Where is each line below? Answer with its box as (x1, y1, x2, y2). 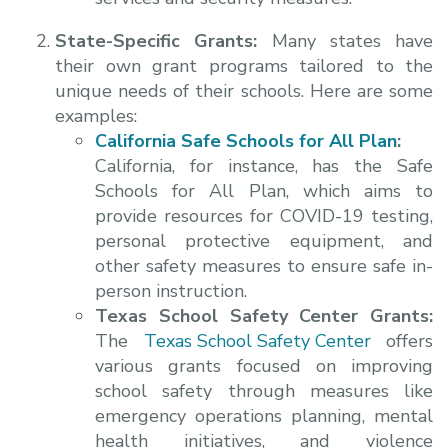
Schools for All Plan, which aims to (95, 178, 433, 203)
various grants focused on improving (95, 353, 433, 378)
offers (370, 328, 433, 353)
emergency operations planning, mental (95, 403, 433, 428)
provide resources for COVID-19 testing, (95, 203, 433, 228)
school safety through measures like (95, 378, 433, 403)
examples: (55, 103, 137, 128)
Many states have (271, 28, 433, 53)
